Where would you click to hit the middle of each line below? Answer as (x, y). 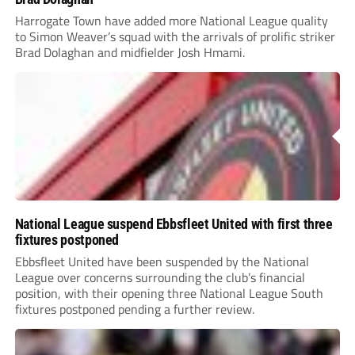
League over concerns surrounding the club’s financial (160, 278)
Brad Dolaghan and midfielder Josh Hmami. (130, 53)
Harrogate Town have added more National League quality (171, 21)
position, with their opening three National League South (169, 294)
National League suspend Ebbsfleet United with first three (174, 224)
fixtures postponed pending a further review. (134, 309)
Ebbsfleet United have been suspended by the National (162, 262)
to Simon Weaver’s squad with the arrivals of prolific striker (175, 37)
